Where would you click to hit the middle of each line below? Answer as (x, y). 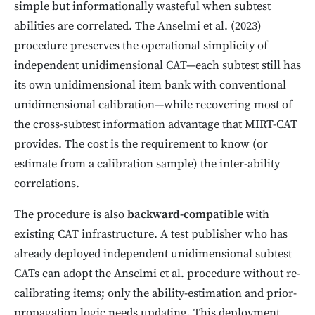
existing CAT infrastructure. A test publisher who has (151, 234)
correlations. (47, 184)
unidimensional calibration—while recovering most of (153, 105)
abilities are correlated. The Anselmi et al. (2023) (138, 26)
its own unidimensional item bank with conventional (150, 85)
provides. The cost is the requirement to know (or (141, 144)
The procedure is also (71, 214)
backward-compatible (185, 214)
